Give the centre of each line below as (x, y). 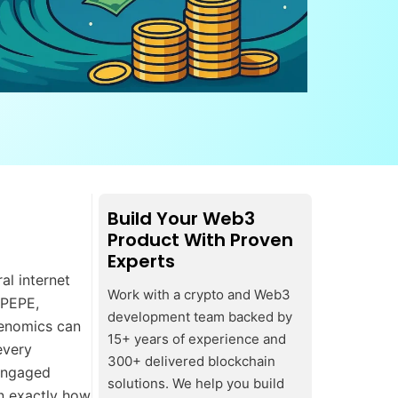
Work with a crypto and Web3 (199, 294)
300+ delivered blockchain (191, 361)
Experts (141, 262)
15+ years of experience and (197, 338)
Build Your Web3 (181, 219)
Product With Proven (200, 240)
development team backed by (200, 316)
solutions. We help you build (196, 383)
